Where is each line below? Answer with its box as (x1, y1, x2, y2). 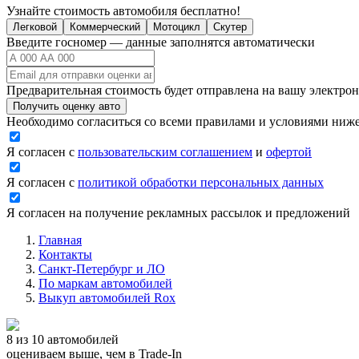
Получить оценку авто (13, 99, 120, 112)
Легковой (13, 20, 57, 33)
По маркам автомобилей (38, 276, 172, 290)
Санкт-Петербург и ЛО (38, 261, 165, 276)
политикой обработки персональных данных (78, 175, 324, 189)
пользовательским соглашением (78, 144, 252, 159)
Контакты (38, 247, 92, 261)
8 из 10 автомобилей (6, 332, 119, 346)
